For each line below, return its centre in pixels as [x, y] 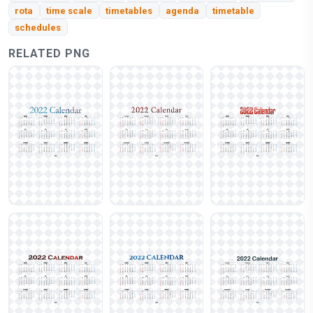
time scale [70, 10]
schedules [38, 27]
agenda [183, 10]
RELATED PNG [49, 54]
